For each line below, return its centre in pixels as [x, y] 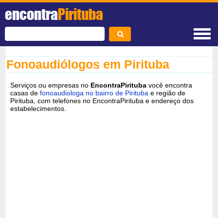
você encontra [170, 85]
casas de [25, 93]
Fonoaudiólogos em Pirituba [88, 64]
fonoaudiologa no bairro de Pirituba [94, 93]
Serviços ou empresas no [51, 85]
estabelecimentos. [38, 108]
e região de [167, 93]
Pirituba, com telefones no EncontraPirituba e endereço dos [102, 100]
